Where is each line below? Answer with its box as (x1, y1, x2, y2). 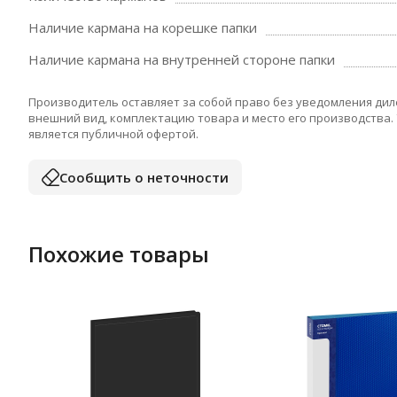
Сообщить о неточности (59, 167, 229, 186)
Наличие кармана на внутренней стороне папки (28, 51, 335, 68)
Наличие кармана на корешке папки (28, 19, 257, 36)
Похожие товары (28, 239, 209, 269)
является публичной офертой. (28, 126, 198, 142)
